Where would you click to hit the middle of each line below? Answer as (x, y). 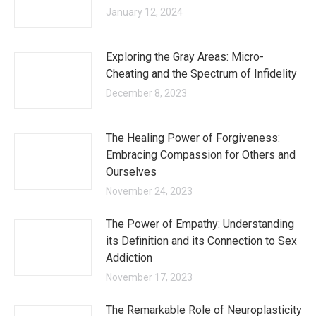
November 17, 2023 (149, 277)
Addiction (129, 258)
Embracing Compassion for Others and (201, 155)
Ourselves (131, 172)
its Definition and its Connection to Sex (201, 241)
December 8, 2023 (146, 93)
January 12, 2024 (144, 12)
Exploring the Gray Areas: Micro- (185, 57)
